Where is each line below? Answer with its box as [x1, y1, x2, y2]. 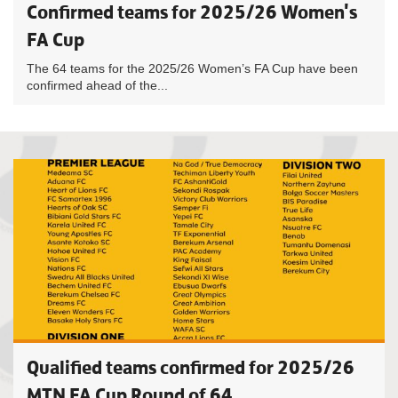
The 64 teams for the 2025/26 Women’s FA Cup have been [27, 61, 358, 76]
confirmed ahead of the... [27, 78, 168, 92]
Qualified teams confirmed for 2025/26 [27, 355, 354, 379]
